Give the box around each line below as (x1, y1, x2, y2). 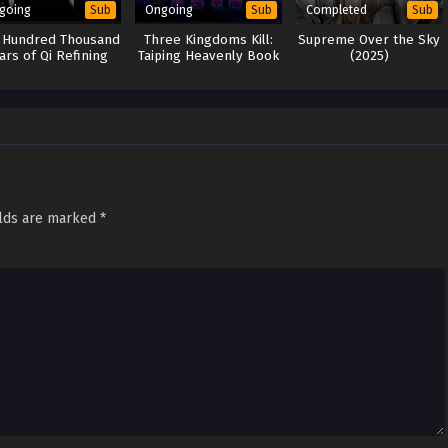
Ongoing (144, 2, 193, 18)
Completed (305, 2, 367, 18)
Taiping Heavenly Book (137, 48, 279, 65)
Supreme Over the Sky (298, 32, 441, 49)
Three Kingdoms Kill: (143, 32, 273, 49)
